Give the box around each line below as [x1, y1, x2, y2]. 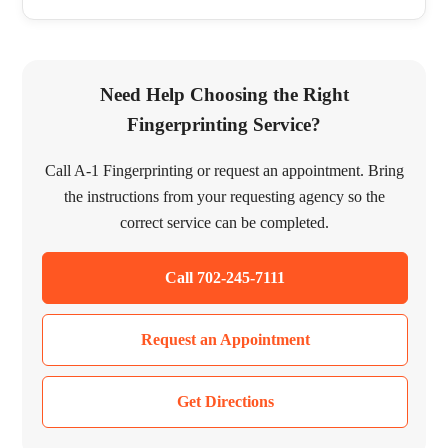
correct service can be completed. [119, 214, 329, 232]
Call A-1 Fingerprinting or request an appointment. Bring [44, 162, 404, 180]
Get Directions [176, 393, 274, 411]
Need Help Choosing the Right [99, 83, 349, 105]
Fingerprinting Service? [127, 113, 321, 135]
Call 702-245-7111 [165, 269, 285, 287]
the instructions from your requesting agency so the [63, 188, 385, 206]
